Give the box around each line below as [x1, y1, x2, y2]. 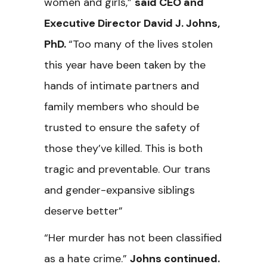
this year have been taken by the [44, 58, 206, 72]
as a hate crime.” [44, 252, 130, 266]
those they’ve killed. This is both [44, 141, 203, 156]
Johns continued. [130, 252, 222, 266]
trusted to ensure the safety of [44, 120, 200, 135]
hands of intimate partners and [44, 79, 199, 93]
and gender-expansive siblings [44, 183, 195, 197]
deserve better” [44, 204, 126, 218]
